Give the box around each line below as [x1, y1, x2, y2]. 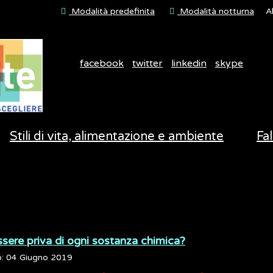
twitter [132, 57, 163, 69]
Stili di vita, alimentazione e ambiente [10, 129, 224, 144]
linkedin [171, 57, 207, 69]
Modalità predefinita [69, 6, 155, 16]
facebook [80, 57, 124, 69]
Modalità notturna [177, 6, 254, 16]
